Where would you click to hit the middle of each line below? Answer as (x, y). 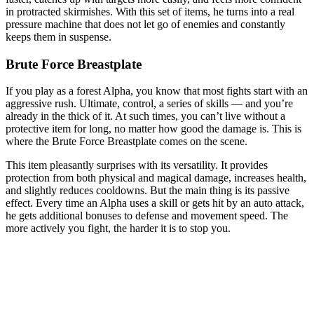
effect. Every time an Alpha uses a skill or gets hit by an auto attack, (155, 203)
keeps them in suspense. (59, 36)
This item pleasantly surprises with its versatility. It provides (137, 165)
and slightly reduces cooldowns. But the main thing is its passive (148, 191)
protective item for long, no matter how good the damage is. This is (153, 129)
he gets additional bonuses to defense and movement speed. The (147, 216)
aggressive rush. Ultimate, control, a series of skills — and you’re (149, 104)
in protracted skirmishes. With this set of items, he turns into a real (150, 11)
